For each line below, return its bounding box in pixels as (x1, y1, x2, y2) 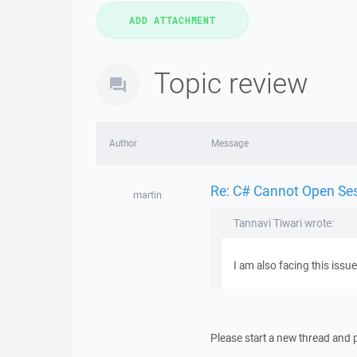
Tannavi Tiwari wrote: (233, 216, 334, 230)
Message (210, 137, 249, 149)
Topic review (154, 64, 308, 101)
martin (132, 188, 162, 202)
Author (109, 137, 137, 149)
